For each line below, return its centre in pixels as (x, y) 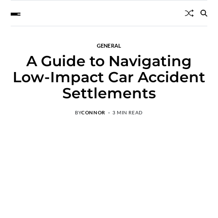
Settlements (109, 93)
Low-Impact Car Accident (109, 77)
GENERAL (109, 45)
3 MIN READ (127, 112)
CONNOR (93, 112)
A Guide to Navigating (109, 61)
